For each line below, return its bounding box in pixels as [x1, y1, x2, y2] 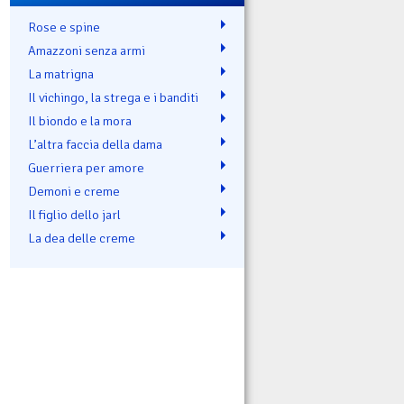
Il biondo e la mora [28, 112, 132, 129]
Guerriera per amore [28, 159, 144, 176]
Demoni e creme [28, 182, 120, 199]
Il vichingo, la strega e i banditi [28, 88, 198, 106]
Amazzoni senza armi [28, 41, 145, 59]
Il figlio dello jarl [28, 206, 121, 223]
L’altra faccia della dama [28, 135, 162, 152]
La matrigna [28, 65, 94, 82]
